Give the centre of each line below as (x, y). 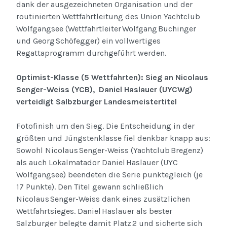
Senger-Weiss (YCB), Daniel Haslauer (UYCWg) (104, 90)
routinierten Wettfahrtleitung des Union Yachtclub (108, 17)
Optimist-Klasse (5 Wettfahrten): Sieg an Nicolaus (112, 78)
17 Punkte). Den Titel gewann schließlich (90, 187)
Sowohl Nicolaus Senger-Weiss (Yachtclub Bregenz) (110, 150)
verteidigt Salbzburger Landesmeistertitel (97, 102)
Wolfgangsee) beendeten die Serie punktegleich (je (109, 175)
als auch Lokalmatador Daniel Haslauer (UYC (97, 163)
